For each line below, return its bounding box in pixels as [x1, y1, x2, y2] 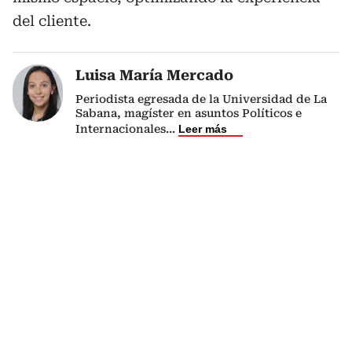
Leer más [178, 123, 227, 135]
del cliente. [13, 13, 91, 29]
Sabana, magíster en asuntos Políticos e [75, 107, 302, 119]
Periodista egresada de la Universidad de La [75, 93, 327, 105]
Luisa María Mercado [75, 67, 233, 83]
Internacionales [75, 123, 166, 135]
